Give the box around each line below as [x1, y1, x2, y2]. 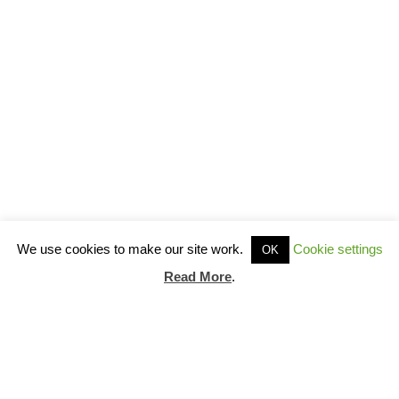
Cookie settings [292, 240, 383, 256]
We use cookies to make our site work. [16, 240, 247, 256]
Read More [164, 269, 232, 284]
